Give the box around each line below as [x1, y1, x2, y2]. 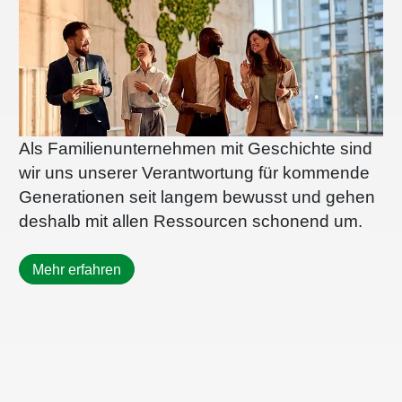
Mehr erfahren [32, 262, 121, 278]
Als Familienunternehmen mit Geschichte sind [19, 139, 372, 158]
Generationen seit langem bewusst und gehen [19, 188, 375, 206]
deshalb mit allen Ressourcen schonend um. [19, 212, 363, 231]
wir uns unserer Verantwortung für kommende [19, 163, 370, 182]
